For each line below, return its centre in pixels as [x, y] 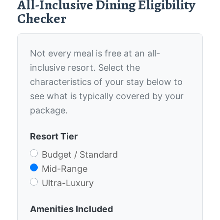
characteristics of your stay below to [106, 82]
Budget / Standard [80, 155]
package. [49, 110]
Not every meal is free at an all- [95, 54]
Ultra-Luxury [68, 183]
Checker [42, 19]
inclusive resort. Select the [85, 68]
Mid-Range [65, 169]
